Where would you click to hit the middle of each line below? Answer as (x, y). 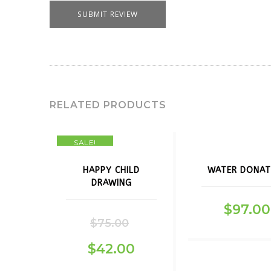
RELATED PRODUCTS (108, 105)
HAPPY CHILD (112, 170)
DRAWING (111, 183)
